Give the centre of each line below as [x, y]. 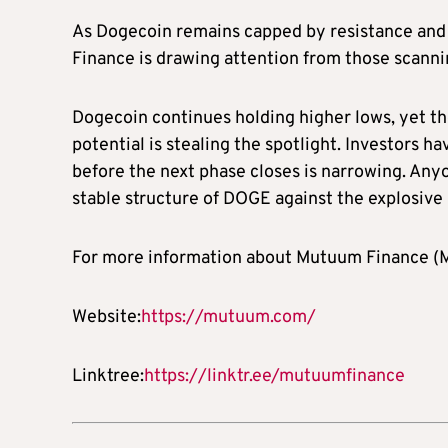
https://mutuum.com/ [228, 317]
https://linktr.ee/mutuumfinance [274, 376]
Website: [106, 317]
